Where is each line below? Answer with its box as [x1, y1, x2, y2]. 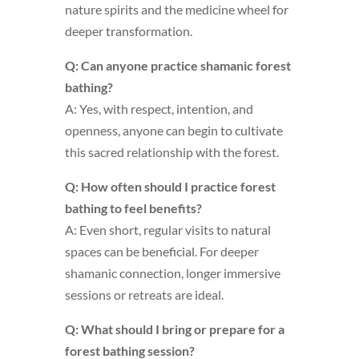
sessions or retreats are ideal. [64, 287, 224, 302]
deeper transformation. [64, 23, 192, 38]
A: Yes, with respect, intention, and [64, 101, 253, 116]
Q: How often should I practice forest [64, 179, 276, 194]
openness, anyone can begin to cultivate [64, 123, 283, 138]
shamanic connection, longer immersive [64, 265, 280, 280]
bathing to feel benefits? [64, 200, 202, 216]
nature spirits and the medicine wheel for [64, 2, 288, 17]
